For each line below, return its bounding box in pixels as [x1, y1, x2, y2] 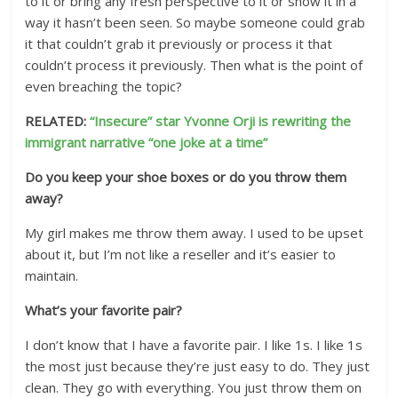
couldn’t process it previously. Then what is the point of [25, 56, 363, 74]
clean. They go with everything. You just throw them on [25, 378, 362, 396]
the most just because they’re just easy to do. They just [25, 357, 370, 375]
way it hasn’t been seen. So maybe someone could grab [25, 13, 366, 31]
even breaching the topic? [25, 77, 183, 95]
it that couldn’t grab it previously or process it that [25, 35, 333, 52]
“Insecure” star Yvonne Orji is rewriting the [90, 112, 352, 130]
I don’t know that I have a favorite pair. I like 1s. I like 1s [25, 336, 363, 354]
